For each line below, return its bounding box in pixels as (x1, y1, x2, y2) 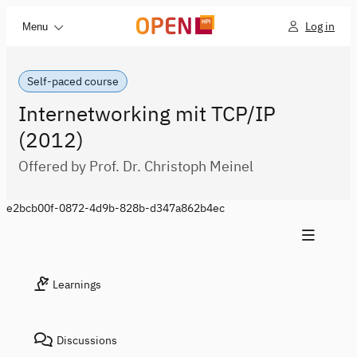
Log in (305, 19, 335, 33)
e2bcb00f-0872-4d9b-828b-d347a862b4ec (6, 201, 225, 215)
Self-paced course (27, 74, 119, 88)
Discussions (57, 333, 117, 347)
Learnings (53, 277, 101, 292)
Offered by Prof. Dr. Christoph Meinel (18, 157, 253, 175)
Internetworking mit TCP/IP (18, 100, 276, 127)
